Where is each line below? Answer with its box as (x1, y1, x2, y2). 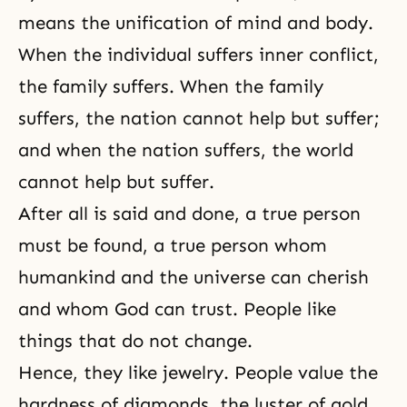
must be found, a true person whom (18, 234, 327, 256)
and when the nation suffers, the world (18, 139, 353, 161)
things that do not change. (18, 330, 253, 352)
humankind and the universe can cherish (18, 266, 369, 288)
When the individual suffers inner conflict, (18, 44, 379, 65)
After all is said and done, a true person (18, 203, 361, 224)
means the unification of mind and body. (18, 12, 373, 34)
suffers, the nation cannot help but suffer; (18, 107, 380, 129)
